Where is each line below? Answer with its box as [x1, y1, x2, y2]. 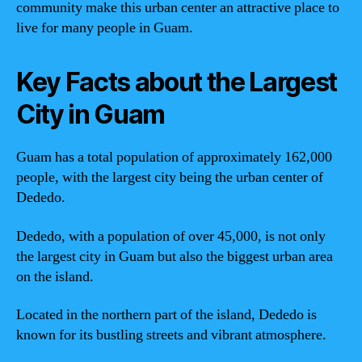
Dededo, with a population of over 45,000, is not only [16, 226, 326, 246]
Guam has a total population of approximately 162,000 [16, 148, 332, 166]
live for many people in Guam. [16, 19, 193, 37]
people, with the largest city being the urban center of [16, 168, 323, 187]
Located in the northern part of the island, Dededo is [16, 305, 317, 324]
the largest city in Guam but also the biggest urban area [16, 246, 333, 266]
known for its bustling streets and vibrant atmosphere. [16, 326, 326, 344]
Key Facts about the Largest [16, 66, 338, 98]
